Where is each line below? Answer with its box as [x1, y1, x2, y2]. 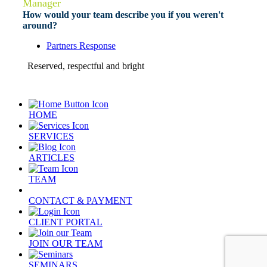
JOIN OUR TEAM [29, 238, 103, 249]
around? [23, 20, 62, 31]
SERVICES [29, 131, 74, 142]
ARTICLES [29, 153, 74, 163]
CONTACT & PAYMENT [29, 195, 132, 206]
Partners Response [46, 41, 116, 51]
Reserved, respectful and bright [23, 61, 144, 72]
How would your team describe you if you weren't [23, 10, 223, 20]
